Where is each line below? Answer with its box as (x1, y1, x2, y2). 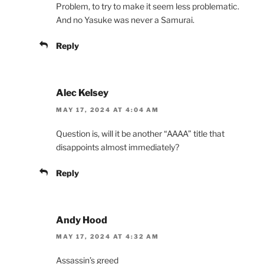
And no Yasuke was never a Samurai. (56, 15, 194, 25)
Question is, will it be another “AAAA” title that (56, 128, 225, 138)
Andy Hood (56, 214, 107, 226)
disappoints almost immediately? (56, 141, 179, 152)
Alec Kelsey (56, 87, 108, 99)
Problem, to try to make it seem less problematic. (56, 1, 239, 12)
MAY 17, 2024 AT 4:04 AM (56, 105, 159, 113)
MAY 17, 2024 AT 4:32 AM (56, 233, 159, 240)
